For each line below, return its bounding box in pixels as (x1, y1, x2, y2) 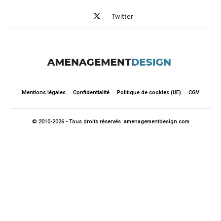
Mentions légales (22, 89, 66, 96)
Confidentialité (73, 89, 110, 96)
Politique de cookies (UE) (117, 89, 181, 96)
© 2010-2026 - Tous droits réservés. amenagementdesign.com (32, 118, 189, 125)
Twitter (111, 12, 133, 20)
